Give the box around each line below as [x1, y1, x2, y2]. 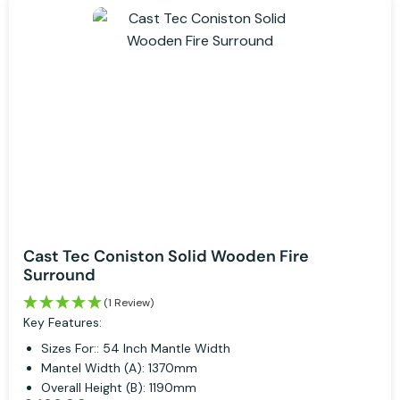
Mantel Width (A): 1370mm [41, 360, 197, 377]
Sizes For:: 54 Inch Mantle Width [41, 340, 230, 357]
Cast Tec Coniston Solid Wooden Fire [23, 246, 309, 268]
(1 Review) [104, 296, 154, 311]
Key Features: [23, 314, 102, 331]
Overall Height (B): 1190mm [41, 379, 196, 396]
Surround [23, 264, 96, 287]
